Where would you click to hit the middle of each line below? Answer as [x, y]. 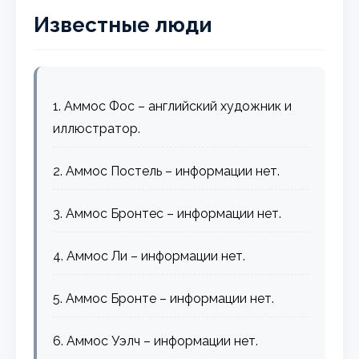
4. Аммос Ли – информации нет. [149, 256]
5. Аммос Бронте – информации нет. [164, 298]
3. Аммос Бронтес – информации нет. [167, 213]
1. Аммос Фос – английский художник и [173, 106]
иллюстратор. [97, 128]
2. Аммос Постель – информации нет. [167, 171]
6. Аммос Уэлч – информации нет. [156, 341]
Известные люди [123, 24]
